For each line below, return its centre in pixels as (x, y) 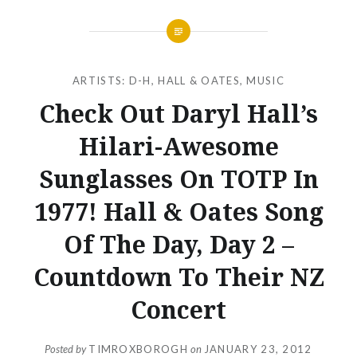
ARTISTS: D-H (112, 80)
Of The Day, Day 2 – (178, 244)
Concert (178, 309)
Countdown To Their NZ (178, 277)
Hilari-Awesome (178, 146)
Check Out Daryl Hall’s (178, 113)
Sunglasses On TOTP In (178, 178)
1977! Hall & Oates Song (178, 211)
